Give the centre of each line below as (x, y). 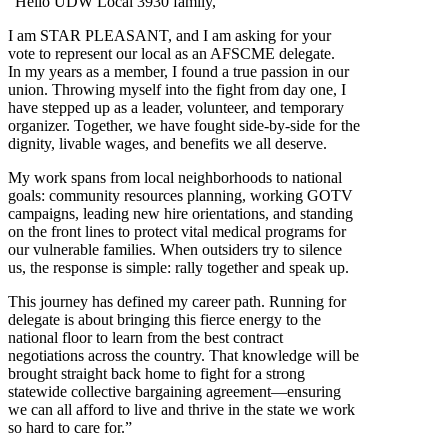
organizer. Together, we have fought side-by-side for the (184, 125)
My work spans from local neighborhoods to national (175, 177)
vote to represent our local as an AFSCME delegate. (171, 53)
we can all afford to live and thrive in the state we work (181, 409)
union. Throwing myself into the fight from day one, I (177, 89)
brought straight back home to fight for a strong (156, 373)
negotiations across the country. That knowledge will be (183, 355)
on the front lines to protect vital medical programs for (177, 231)
